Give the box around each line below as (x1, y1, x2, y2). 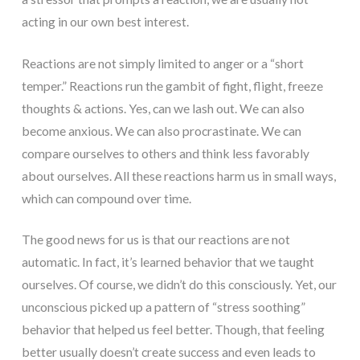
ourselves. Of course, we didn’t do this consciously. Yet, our (21, 276, 337, 292)
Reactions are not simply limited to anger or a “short (21, 55, 304, 71)
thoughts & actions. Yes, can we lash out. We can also (21, 100, 305, 116)
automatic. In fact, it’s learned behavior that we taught (21, 254, 314, 270)
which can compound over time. (21, 190, 191, 206)
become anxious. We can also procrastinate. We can (21, 122, 301, 138)
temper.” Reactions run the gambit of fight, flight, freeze (21, 77, 323, 93)
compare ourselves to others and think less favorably (21, 145, 309, 161)
